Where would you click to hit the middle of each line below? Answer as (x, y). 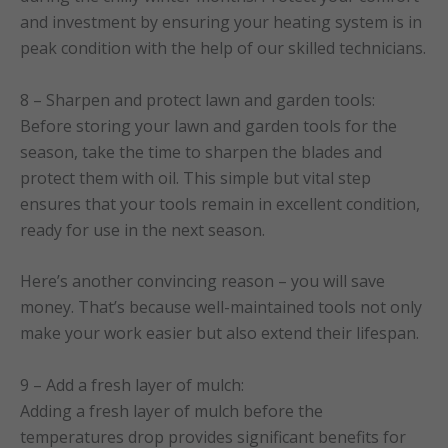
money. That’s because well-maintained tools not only (221, 307)
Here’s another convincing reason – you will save (202, 281)
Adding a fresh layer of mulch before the (171, 410)
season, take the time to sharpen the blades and (201, 151)
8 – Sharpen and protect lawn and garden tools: (197, 99)
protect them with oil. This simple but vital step (195, 177)
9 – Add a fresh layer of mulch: (132, 384)
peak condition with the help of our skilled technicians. (223, 47)
